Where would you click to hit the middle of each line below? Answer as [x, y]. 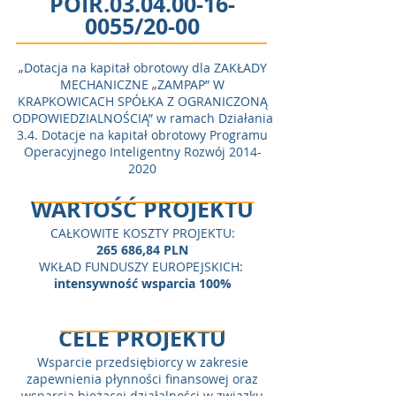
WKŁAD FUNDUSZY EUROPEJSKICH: [142, 267]
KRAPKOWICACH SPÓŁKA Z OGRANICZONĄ [142, 101]
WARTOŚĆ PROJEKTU [142, 209]
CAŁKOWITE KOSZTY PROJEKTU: [142, 233]
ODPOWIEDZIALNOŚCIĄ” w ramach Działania [142, 118]
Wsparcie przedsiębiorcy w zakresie [142, 362]
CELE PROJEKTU [142, 338]
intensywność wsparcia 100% [142, 283]
